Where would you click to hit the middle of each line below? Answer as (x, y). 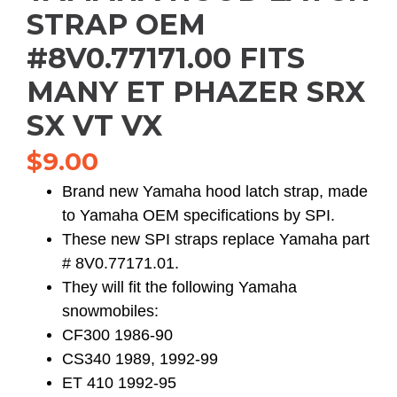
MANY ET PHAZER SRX (196, 92)
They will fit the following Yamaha (179, 287)
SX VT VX (94, 125)
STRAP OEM (116, 24)
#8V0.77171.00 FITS (166, 58)
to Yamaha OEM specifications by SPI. (198, 215)
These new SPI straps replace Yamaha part (216, 239)
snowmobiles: (110, 311)
